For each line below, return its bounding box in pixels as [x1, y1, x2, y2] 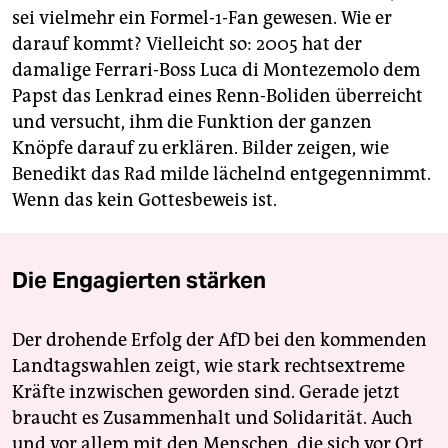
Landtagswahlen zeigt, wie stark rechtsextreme [12, 354, 405, 377]
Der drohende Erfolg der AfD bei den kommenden [12, 328, 427, 351]
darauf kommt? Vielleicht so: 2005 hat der [12, 32, 362, 55]
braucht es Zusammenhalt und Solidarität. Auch [12, 406, 412, 429]
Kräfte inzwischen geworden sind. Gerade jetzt [12, 380, 400, 403]
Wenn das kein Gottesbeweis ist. [12, 188, 277, 211]
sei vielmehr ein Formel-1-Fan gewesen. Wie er [12, 6, 392, 29]
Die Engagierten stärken [12, 265, 266, 294]
